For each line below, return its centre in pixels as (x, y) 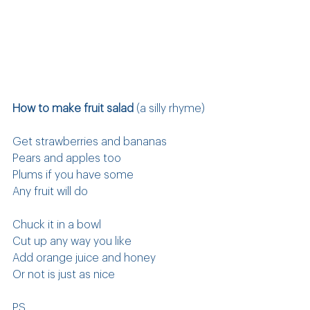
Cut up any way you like (72, 242)
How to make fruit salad (73, 109)
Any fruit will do (50, 192)
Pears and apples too (67, 159)
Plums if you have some (73, 175)
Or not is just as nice (64, 275)
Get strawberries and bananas (90, 142)
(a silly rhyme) (169, 109)
